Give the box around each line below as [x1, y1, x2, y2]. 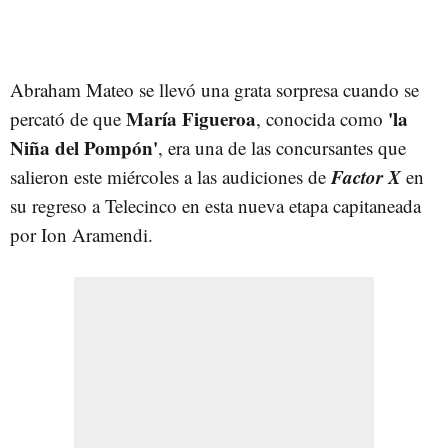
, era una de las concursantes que [158, 134, 406, 160]
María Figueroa [126, 104, 256, 132]
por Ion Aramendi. [10, 221, 153, 247]
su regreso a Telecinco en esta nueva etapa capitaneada [10, 192, 421, 218]
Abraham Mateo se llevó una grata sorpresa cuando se [10, 76, 419, 102]
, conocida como [256, 105, 383, 131]
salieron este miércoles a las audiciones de [10, 163, 331, 189]
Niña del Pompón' [10, 133, 158, 161]
